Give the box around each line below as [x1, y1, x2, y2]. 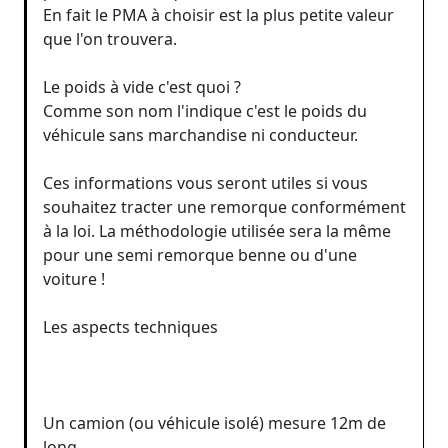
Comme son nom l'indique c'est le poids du [43, 99, 367, 122]
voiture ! [43, 267, 105, 290]
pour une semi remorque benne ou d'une [43, 243, 357, 266]
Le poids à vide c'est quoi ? [43, 75, 241, 98]
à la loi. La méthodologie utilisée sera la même [43, 219, 391, 242]
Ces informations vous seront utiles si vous [43, 171, 368, 194]
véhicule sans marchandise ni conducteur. [43, 123, 358, 146]
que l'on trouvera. [43, 27, 177, 50]
